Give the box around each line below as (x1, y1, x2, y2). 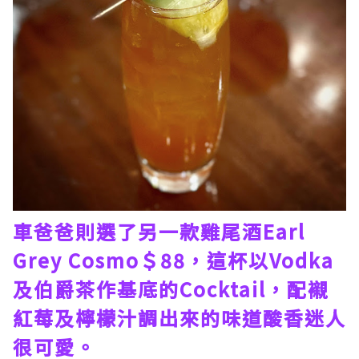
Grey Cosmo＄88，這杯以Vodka (13, 246, 334, 274)
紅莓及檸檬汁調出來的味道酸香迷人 (13, 304, 346, 332)
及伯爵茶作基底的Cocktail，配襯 (13, 275, 329, 303)
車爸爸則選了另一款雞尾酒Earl (13, 217, 305, 245)
